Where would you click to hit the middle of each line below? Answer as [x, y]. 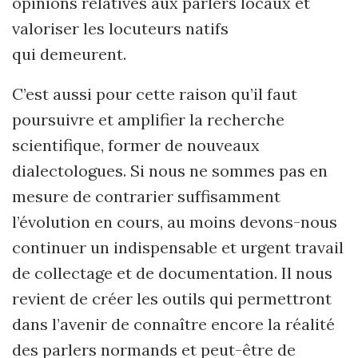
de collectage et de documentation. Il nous [172, 273]
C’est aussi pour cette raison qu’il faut [155, 94]
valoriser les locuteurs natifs [120, 28]
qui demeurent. [69, 54]
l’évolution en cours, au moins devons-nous [175, 222]
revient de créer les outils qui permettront [172, 298]
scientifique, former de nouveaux [136, 145]
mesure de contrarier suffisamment [146, 196]
